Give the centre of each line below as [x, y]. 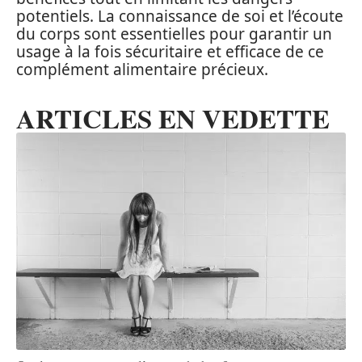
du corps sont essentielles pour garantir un [174, 34]
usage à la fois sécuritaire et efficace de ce [170, 51]
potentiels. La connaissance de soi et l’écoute [180, 16]
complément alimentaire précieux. [142, 69]
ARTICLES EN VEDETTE [173, 118]
